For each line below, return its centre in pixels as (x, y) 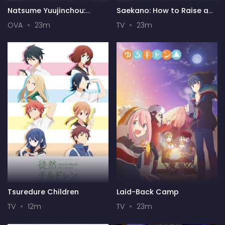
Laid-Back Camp (148, 192)
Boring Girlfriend (147, 19)
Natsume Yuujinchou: (46, 10)
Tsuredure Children (43, 192)
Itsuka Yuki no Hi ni (42, 19)
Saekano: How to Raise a (162, 10)
